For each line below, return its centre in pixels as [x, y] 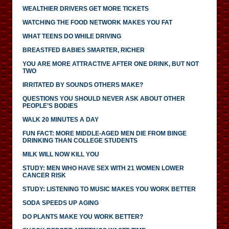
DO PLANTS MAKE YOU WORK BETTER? [83, 216]
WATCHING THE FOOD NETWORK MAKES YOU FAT [97, 22]
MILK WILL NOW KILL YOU [61, 154]
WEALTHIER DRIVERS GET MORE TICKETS [86, 8]
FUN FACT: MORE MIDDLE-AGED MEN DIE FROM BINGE [105, 133]
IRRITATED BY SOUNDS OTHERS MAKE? [83, 85]
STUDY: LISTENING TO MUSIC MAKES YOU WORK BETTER [109, 189]
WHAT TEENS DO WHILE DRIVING [72, 36]
